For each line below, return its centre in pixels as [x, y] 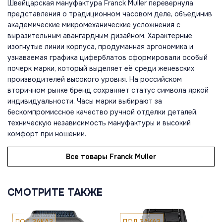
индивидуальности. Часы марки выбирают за [85, 101]
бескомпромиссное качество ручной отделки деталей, [103, 112]
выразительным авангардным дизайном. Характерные [100, 36]
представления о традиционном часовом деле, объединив [110, 14]
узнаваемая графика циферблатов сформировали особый [108, 58]
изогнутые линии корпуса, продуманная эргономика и [100, 47]
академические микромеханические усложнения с [94, 25]
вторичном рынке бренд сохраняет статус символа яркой [108, 90]
